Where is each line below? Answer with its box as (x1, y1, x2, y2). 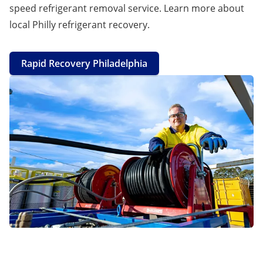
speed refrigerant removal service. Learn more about (9, 1, 244, 15)
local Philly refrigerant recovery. (9, 18, 150, 31)
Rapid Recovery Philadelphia (21, 56, 147, 70)
